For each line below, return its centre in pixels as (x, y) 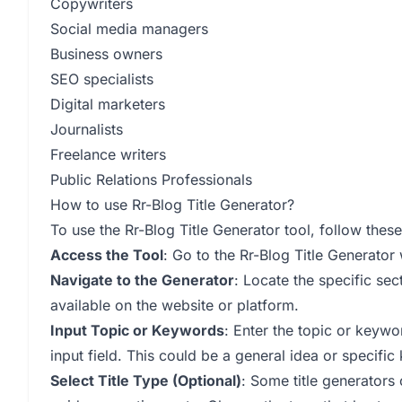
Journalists (87, 129)
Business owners (106, 54)
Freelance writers (108, 154)
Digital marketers (108, 104)
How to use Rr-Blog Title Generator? (172, 205)
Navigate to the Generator (142, 280)
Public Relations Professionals (151, 179)
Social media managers (129, 29)
